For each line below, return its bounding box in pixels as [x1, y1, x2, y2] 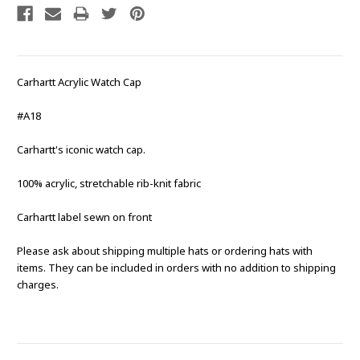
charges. [17, 277, 59, 292]
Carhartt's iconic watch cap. [17, 142, 145, 157]
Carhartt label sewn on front [17, 210, 152, 225]
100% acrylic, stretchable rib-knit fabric [17, 176, 201, 191]
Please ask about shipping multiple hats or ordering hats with [17, 243, 313, 259]
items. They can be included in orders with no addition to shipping [17, 260, 336, 276]
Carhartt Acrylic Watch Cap [17, 75, 141, 90]
